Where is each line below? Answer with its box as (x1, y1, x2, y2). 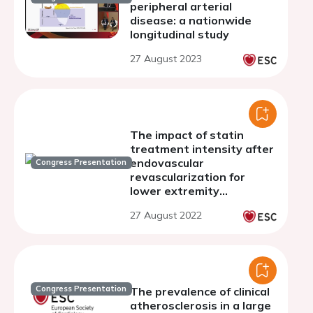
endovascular (130, 156, 204, 170)
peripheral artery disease (130, 198, 272, 212)
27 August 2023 (130, 52, 202, 65)
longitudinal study (130, 27, 229, 41)
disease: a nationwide (130, 13, 252, 27)
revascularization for (130, 170, 245, 184)
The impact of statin (130, 128, 244, 142)
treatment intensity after (130, 142, 274, 156)
